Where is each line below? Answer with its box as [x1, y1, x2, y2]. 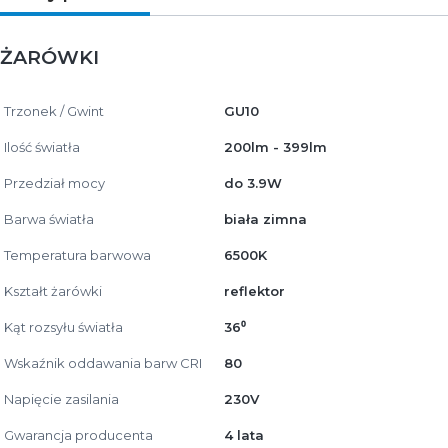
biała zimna [224, 210, 307, 227]
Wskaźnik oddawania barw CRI [4, 354, 202, 371]
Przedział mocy [4, 174, 105, 191]
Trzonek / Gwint [4, 102, 104, 119]
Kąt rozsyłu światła [4, 318, 123, 335]
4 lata [224, 426, 264, 443]
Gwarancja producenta [4, 426, 153, 443]
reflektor [224, 282, 285, 299]
